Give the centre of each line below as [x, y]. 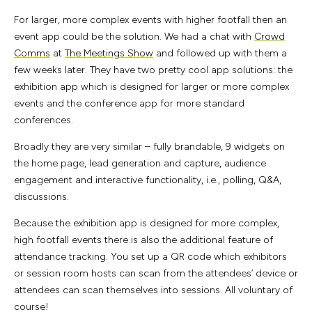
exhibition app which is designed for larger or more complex [151, 87]
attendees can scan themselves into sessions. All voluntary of [153, 290]
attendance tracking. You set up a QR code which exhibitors [150, 257]
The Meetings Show [109, 54]
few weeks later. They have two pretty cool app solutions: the [153, 70]
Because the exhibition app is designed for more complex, [147, 224]
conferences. [45, 120]
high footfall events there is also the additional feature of [143, 240]
